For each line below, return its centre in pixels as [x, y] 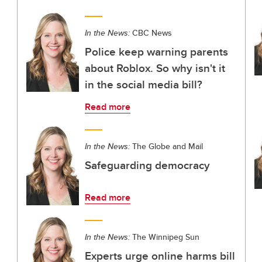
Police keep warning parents [156, 51]
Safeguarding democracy [147, 165]
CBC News [151, 33]
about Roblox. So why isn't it [155, 68]
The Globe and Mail [166, 146]
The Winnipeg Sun [165, 237]
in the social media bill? [144, 84]
